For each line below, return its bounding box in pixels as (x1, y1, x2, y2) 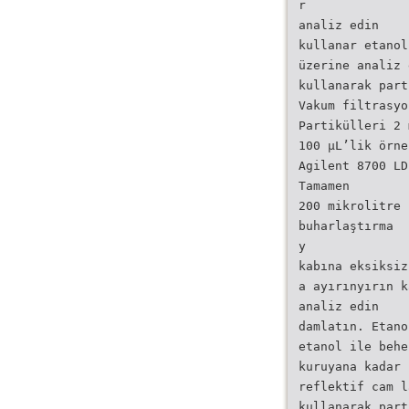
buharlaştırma (299, 219, 393, 233)
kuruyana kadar (299, 360, 401, 373)
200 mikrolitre (299, 199, 401, 213)
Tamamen (299, 179, 350, 193)
